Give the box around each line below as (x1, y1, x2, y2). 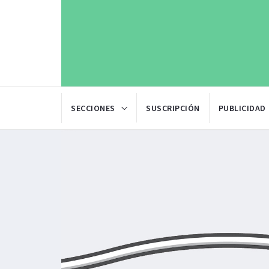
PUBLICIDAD (218, 103, 266, 114)
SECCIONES (71, 103, 115, 114)
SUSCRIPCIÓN (146, 103, 200, 114)
